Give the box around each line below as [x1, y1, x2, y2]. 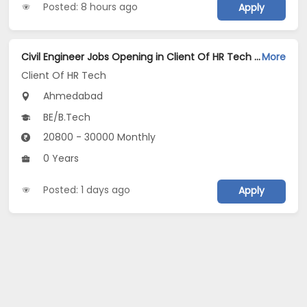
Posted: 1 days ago [43, 183, 131, 197]
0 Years [40, 151, 79, 166]
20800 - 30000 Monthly [40, 130, 156, 145]
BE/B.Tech [40, 110, 91, 125]
